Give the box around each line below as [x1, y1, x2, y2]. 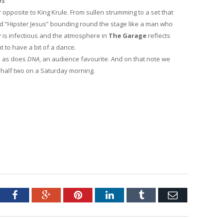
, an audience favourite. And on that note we [39, 54, 170, 64]
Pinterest [81, 189, 117, 200]
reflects [146, 31, 170, 40]
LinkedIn [113, 189, 149, 200]
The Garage [109, 31, 146, 40]
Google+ [50, 189, 85, 200]
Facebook [17, 189, 55, 200]
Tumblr [143, 189, 173, 200]
